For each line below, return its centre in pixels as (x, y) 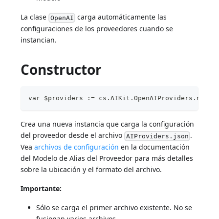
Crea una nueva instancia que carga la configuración (108, 124)
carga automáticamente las (121, 17)
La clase (35, 17)
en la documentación (154, 147)
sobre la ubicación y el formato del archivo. (91, 169)
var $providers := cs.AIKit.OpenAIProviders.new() (122, 98)
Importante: (41, 188)
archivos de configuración (77, 147)
